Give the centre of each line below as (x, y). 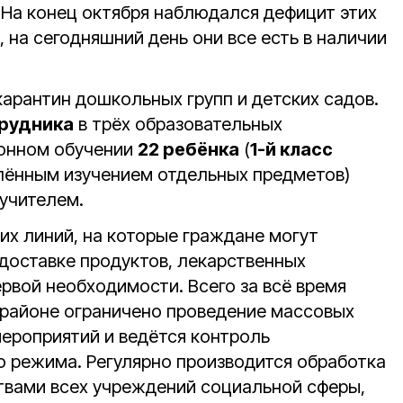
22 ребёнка (188, 149)
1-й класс (291, 149)
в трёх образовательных (178, 124)
